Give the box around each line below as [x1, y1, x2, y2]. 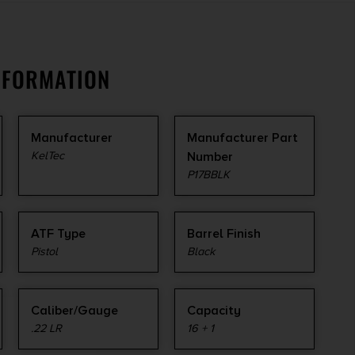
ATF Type [31, 226, 86, 242]
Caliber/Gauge [31, 303, 118, 319]
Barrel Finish [187, 226, 261, 242]
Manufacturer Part [187, 130, 298, 147]
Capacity [187, 303, 241, 319]
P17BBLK [187, 168, 230, 182]
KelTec [31, 149, 64, 163]
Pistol [31, 245, 58, 259]
